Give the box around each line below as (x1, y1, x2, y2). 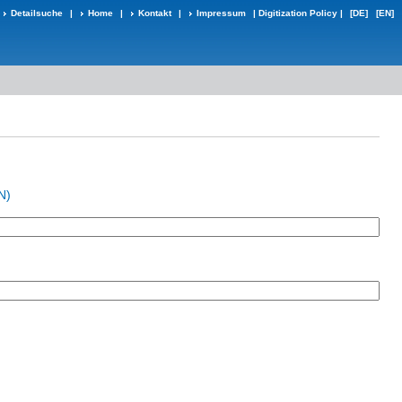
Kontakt (138, 8, 171, 18)
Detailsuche (11, 8, 63, 18)
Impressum (197, 8, 246, 18)
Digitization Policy (258, 8, 337, 18)
